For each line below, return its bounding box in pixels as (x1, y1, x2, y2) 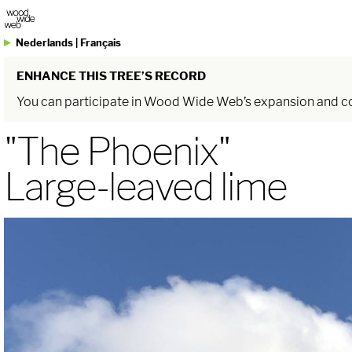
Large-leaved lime (3, 163, 287, 210)
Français (80, 36, 122, 49)
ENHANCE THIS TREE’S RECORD (16, 68, 206, 84)
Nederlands (16, 36, 74, 49)
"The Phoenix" (3, 128, 230, 174)
